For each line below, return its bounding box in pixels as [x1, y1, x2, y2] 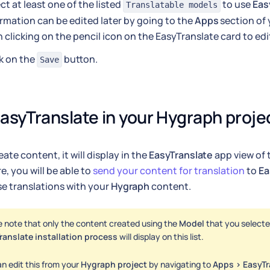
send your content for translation [93, 164, 245, 178]
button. [62, 52, 98, 66]
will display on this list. [118, 231, 204, 243]
